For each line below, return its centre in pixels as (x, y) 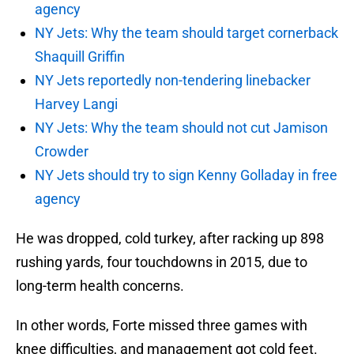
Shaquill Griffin (80, 57)
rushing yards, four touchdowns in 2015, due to (162, 262)
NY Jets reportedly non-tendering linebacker (173, 81)
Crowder (62, 152)
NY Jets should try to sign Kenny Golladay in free (186, 175)
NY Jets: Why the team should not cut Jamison (181, 128)
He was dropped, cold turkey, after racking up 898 (170, 239)
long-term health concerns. (100, 286)
